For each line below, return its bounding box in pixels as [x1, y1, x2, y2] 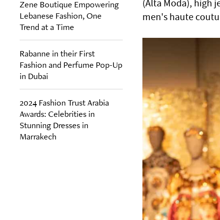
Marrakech [20, 130, 56, 142]
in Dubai [20, 70, 48, 82]
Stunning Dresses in [20, 119, 88, 131]
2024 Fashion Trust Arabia [20, 96, 109, 108]
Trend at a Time [20, 21, 74, 32]
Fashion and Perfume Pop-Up [20, 58, 122, 70]
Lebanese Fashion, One [20, 9, 102, 21]
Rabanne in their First [20, 47, 95, 59]
